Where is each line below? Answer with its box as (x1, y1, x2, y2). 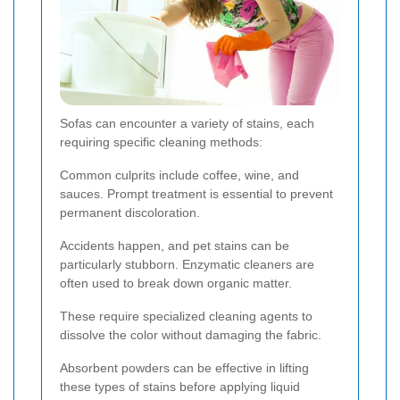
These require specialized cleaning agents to (60, 308, 312, 323)
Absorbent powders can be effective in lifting (60, 360, 309, 375)
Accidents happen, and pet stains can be (60, 237, 289, 253)
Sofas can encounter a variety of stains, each (60, 115, 314, 130)
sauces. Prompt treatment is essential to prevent (60, 186, 333, 201)
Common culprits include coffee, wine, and (60, 167, 299, 182)
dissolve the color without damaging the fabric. (60, 327, 321, 342)
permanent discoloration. (60, 204, 200, 220)
